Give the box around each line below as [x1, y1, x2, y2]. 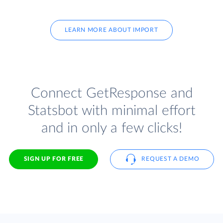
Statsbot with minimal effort [27, 103, 196, 118]
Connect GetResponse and [30, 86, 193, 101]
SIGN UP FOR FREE [23, 156, 84, 162]
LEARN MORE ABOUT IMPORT [65, 27, 158, 33]
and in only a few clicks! [41, 120, 182, 135]
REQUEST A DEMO [141, 156, 200, 162]
